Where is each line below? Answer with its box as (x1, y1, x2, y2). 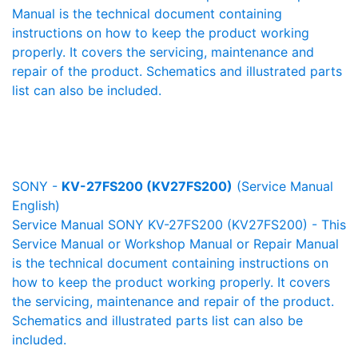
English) (12, 197, 60, 213)
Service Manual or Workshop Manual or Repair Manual (12, 236, 339, 252)
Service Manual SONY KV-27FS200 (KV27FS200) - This (12, 217, 346, 233)
